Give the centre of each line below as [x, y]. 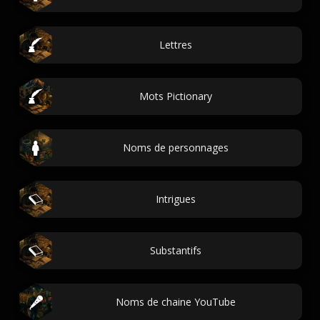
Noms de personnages [176, 147]
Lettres [176, 45]
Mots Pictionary [176, 96]
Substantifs [176, 250]
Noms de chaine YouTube [176, 302]
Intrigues [176, 199]
